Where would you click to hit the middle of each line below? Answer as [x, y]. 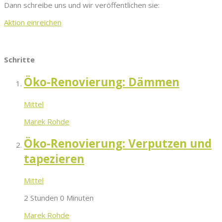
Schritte [19, 60]
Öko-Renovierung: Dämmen [102, 82]
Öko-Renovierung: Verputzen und [118, 143]
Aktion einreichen [33, 23]
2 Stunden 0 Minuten [59, 198]
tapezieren [54, 159]
